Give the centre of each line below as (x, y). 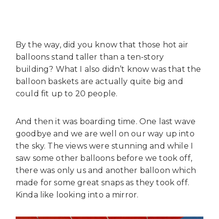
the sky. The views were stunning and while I (105, 146)
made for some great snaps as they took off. (102, 183)
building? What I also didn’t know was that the (109, 69)
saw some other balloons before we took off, (104, 158)
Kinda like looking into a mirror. (77, 195)
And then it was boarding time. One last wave (106, 122)
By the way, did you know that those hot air (102, 45)
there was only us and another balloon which (106, 171)
